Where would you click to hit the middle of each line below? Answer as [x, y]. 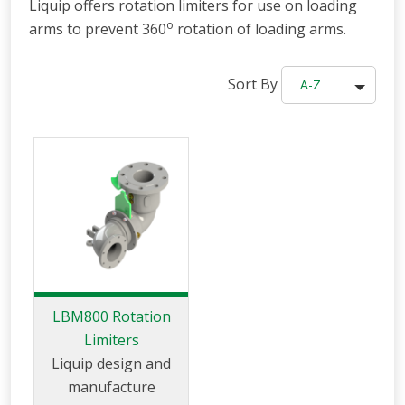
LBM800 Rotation [111, 317]
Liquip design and [111, 364]
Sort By [253, 85]
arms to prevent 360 [98, 29]
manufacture [111, 387]
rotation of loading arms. [260, 29]
